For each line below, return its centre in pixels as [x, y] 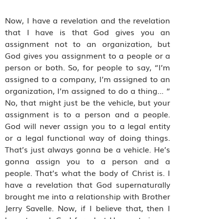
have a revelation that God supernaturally [88, 184]
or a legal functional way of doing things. [88, 137]
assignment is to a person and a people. [88, 114]
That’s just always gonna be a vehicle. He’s [88, 149]
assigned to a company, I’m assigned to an [88, 78]
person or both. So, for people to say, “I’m [88, 67]
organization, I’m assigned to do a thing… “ [88, 90]
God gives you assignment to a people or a [88, 55]
